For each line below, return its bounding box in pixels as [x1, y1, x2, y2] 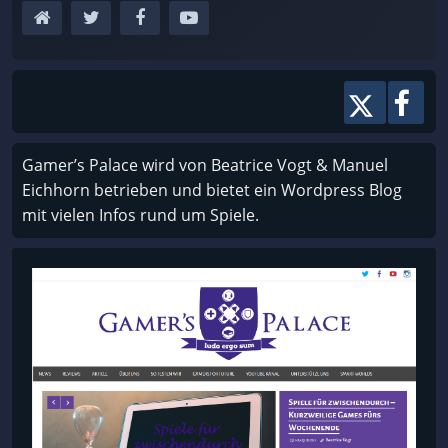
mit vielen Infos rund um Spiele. [22, 203, 259, 226]
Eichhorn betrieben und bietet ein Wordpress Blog [22, 178, 402, 201]
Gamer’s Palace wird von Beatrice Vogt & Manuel [22, 153, 388, 176]
